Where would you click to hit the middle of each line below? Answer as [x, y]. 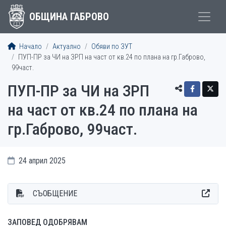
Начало [30, 47]
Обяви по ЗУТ [112, 47]
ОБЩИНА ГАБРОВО [69, 17]
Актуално [67, 47]
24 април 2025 [41, 161]
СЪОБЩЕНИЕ [55, 193]
